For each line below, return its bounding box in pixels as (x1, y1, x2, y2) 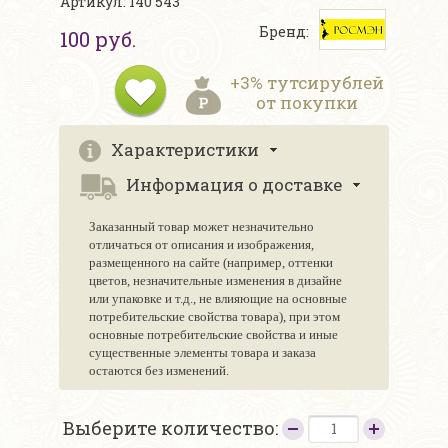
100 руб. (60, 26, 136, 53)
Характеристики (111, 138, 259, 162)
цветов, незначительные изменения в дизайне (89, 273, 342, 289)
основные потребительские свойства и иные (89, 327, 338, 343)
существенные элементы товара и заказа (89, 345, 316, 361)
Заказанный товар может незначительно (89, 219, 314, 235)
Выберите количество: (63, 416, 282, 441)
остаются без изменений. (89, 363, 229, 379)
